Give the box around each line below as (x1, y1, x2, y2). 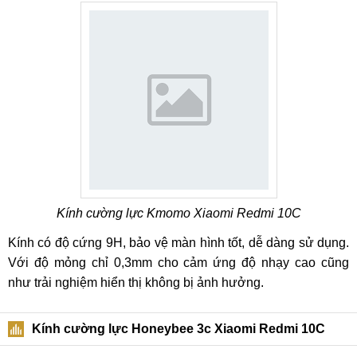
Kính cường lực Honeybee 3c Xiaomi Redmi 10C (32, 322, 325, 335)
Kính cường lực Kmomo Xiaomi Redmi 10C (56, 206, 301, 220)
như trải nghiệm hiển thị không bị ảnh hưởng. (8, 276, 264, 289)
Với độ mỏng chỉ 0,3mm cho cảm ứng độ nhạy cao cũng (8, 256, 349, 269)
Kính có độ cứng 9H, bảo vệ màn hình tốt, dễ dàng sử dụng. (8, 236, 349, 249)
